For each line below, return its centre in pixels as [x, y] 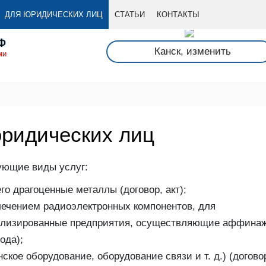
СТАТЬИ [130, 15]
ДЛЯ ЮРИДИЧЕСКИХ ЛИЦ [54, 15]
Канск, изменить [192, 51]
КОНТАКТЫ [178, 15]
